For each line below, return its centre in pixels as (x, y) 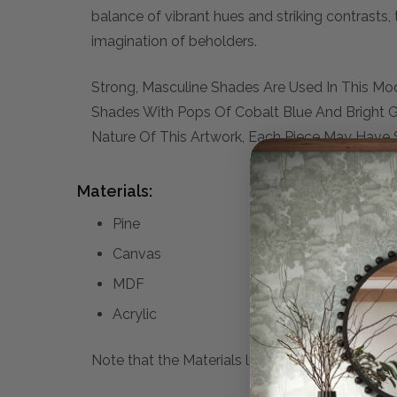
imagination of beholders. (174, 41)
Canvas (137, 253)
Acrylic (135, 314)
